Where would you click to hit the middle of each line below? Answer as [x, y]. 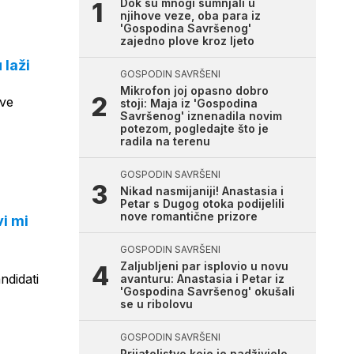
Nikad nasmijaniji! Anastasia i [202, 191]
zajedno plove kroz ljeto [187, 41]
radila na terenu [165, 141]
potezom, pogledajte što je [194, 128]
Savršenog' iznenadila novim [201, 116]
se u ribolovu [156, 304]
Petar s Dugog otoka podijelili [202, 203]
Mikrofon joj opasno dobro [194, 90]
